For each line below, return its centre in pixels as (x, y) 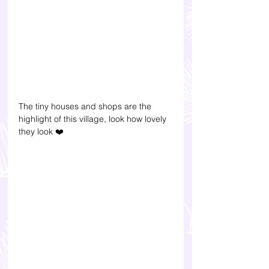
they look (37, 131)
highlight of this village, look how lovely (94, 119)
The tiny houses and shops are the (86, 106)
